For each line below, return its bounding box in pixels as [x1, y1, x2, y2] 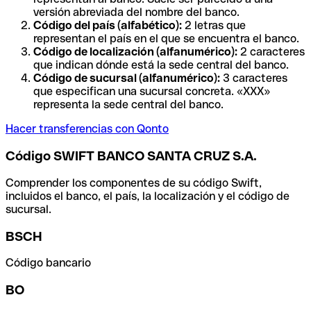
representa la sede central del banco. [33, 98, 224, 112]
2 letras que [182, 19, 246, 33]
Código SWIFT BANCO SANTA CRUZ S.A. [6, 149, 257, 164]
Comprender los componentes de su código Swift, [6, 176, 262, 190]
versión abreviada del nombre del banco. [33, 6, 239, 19]
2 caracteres [237, 45, 305, 59]
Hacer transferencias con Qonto [6, 122, 169, 136]
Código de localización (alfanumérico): [33, 45, 237, 59]
